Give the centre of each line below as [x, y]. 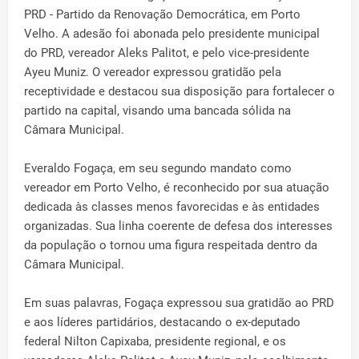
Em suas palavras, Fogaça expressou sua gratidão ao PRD [179, 303]
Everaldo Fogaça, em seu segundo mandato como [158, 169]
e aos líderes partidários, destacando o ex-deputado [162, 323]
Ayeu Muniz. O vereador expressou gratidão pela [153, 73]
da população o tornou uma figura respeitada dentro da [171, 246]
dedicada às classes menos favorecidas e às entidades [172, 207]
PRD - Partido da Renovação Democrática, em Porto [162, 15]
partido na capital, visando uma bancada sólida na [157, 111]
